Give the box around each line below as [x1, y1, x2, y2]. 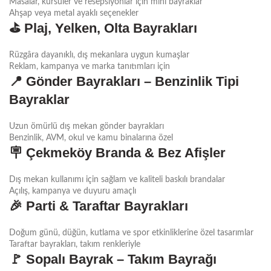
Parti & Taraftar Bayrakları [26, 198, 188, 214]
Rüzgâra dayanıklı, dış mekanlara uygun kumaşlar [9, 50, 189, 59]
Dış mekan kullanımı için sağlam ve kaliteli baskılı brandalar [9, 175, 225, 184]
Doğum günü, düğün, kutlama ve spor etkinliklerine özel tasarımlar [9, 228, 253, 237]
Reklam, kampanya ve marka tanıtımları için [9, 62, 170, 71]
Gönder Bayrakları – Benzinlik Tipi [26, 73, 239, 89]
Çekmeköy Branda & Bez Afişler [26, 145, 226, 160]
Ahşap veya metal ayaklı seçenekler [9, 8, 139, 18]
